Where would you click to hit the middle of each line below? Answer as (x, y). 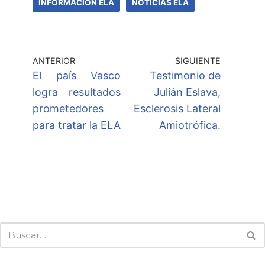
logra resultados (77, 92)
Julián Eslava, (187, 92)
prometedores (68, 109)
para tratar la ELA (77, 125)
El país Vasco (77, 76)
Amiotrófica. (190, 125)
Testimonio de (185, 76)
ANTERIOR (54, 61)
